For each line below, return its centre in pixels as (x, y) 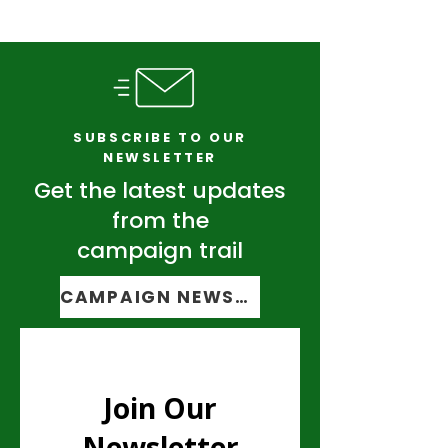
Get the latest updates (160, 190)
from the (160, 220)
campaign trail (160, 250)
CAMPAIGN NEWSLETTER (242, 297)
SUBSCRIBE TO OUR (160, 137)
